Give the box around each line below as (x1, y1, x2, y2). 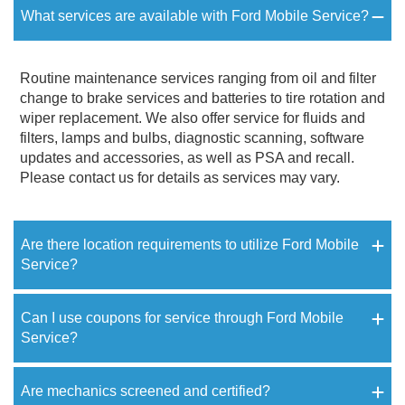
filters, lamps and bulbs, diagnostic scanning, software (19, 129, 364, 146)
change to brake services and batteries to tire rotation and (19, 89, 385, 106)
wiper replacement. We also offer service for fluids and (19, 109, 365, 126)
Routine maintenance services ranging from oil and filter (19, 70, 376, 86)
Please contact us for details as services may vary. (19, 169, 340, 185)
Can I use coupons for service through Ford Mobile (21, 309, 344, 325)
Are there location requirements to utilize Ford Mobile (21, 236, 359, 252)
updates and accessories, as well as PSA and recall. (19, 149, 354, 165)
